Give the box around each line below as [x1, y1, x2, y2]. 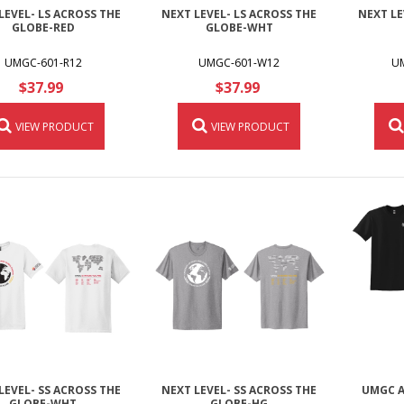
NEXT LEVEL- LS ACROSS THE [161, 6, 317, 23]
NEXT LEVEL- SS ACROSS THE [161, 381, 317, 398]
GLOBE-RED [11, 20, 75, 36]
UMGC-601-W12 [198, 55, 280, 71]
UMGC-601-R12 [4, 55, 82, 71]
